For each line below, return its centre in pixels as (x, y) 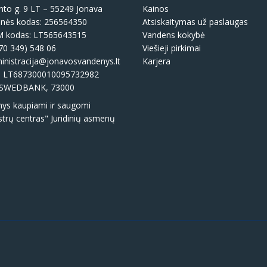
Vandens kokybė (174, 35)
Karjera (156, 61)
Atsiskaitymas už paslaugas (195, 21)
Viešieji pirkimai (172, 48)
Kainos (156, 8)
